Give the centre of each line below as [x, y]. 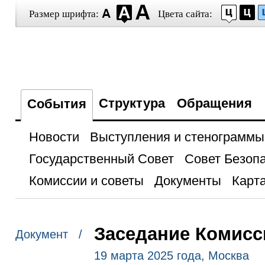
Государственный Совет [101, 159]
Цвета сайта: [185, 14]
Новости [54, 137]
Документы [188, 181]
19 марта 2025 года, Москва [171, 256]
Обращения [214, 103]
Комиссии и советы [86, 181]
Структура [132, 103]
